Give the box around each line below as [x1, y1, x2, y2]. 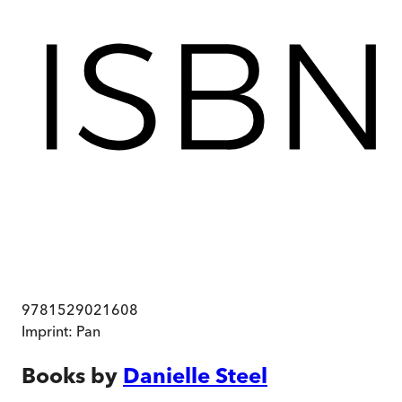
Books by [22, 363, 118, 389]
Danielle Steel [123, 363, 267, 389]
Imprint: [22, 322, 76, 341]
